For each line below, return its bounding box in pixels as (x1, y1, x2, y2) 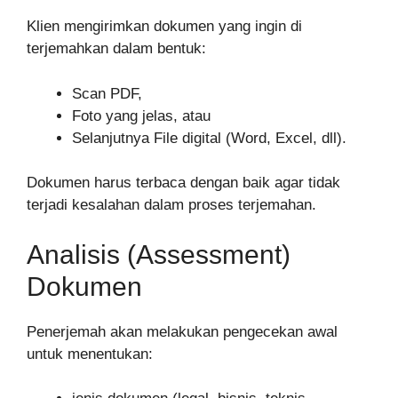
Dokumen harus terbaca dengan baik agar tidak (27, 174, 340, 192)
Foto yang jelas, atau (72, 107, 211, 124)
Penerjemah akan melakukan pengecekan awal (27, 322, 338, 340)
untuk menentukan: (27, 345, 153, 362)
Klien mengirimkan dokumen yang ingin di (27, 18, 302, 36)
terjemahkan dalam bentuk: (27, 40, 206, 58)
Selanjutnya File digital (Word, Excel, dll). (72, 129, 346, 147)
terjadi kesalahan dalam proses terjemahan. (27, 196, 316, 214)
